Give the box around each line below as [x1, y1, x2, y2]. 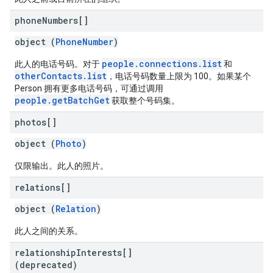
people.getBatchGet [15, 94, 110, 106]
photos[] [15, 116, 57, 128]
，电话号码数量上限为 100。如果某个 [107, 71, 251, 81]
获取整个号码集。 [110, 96, 180, 105]
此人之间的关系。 [15, 226, 83, 236]
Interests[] [76, 247, 132, 258]
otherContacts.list [15, 70, 107, 82]
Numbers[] [42, 15, 88, 26]
